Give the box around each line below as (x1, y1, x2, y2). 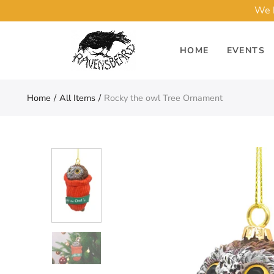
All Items (59, 91, 95, 104)
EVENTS (226, 45, 265, 56)
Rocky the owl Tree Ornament (103, 91, 223, 104)
